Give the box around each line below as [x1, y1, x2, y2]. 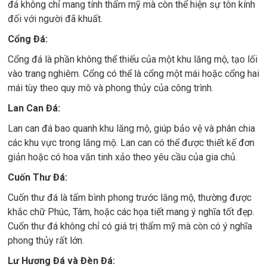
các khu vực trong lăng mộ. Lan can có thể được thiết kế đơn [8, 137, 254, 148]
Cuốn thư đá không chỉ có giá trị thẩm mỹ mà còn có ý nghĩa [8, 221, 252, 232]
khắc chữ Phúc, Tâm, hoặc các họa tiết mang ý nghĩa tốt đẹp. [8, 206, 254, 218]
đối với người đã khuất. [8, 13, 103, 24]
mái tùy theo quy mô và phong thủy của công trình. [8, 82, 213, 94]
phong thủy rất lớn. [8, 235, 84, 246]
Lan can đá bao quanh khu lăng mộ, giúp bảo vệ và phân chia [8, 123, 255, 134]
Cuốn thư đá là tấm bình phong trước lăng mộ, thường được [8, 192, 252, 203]
